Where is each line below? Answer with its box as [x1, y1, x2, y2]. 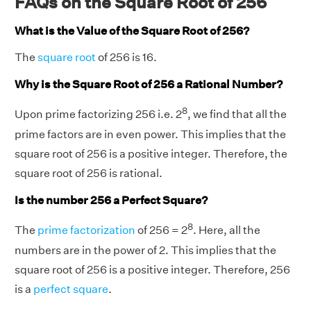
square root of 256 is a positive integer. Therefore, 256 [15, 262, 290, 276]
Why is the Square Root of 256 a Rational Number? [15, 78, 283, 92]
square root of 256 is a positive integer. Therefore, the [15, 146, 287, 160]
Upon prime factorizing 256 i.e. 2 [15, 108, 182, 121]
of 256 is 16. [96, 50, 157, 64]
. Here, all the [193, 224, 260, 237]
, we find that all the [187, 108, 287, 121]
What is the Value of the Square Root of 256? [15, 24, 249, 37]
